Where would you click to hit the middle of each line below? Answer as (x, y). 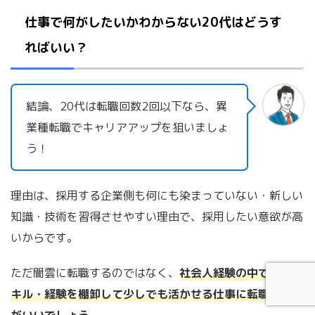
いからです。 (44, 238)
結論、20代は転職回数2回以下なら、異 (127, 107)
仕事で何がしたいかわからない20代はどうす (153, 22)
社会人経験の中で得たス (241, 273)
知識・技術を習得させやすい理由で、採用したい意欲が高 (157, 217)
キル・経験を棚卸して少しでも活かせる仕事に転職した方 (157, 294)
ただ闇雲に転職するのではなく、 (95, 273)
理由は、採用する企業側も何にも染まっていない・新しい (157, 196)
